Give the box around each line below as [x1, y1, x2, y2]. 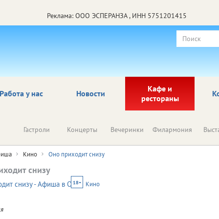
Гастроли [23, 125, 50, 134]
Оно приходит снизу [48, 150, 105, 158]
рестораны [141, 93, 179, 103]
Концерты [66, 125, 97, 134]
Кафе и [148, 83, 172, 93]
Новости [76, 88, 105, 98]
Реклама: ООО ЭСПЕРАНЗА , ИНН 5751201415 [47, 11, 187, 20]
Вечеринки [110, 125, 144, 134]
